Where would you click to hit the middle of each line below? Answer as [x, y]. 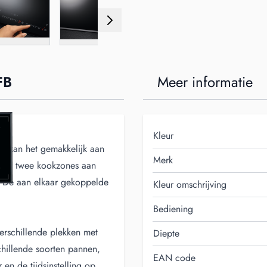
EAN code [174, 258]
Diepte [166, 233]
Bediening [173, 209]
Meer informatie [205, 82]
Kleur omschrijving [190, 184]
